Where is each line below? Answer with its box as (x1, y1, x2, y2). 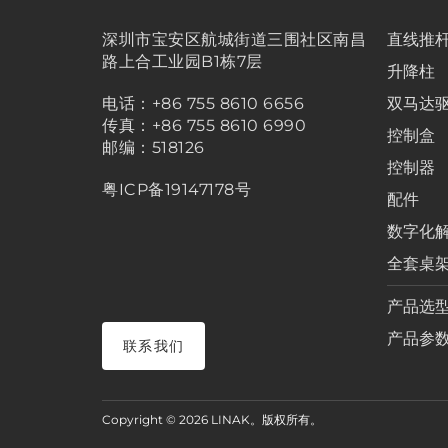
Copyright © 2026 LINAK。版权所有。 (102, 411, 322, 427)
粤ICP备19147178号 (102, 179, 251, 199)
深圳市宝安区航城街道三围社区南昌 (102, 29, 366, 49)
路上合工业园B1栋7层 (102, 51, 263, 71)
